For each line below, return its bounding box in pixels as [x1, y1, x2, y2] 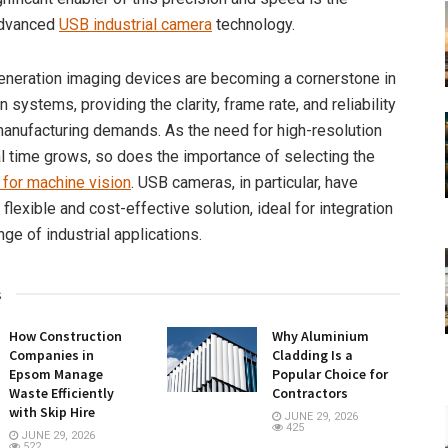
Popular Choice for [271, 365, 388, 384]
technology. [212, 15, 295, 35]
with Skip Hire [9, 403, 95, 422]
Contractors [271, 384, 348, 403]
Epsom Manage [9, 365, 103, 384]
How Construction [9, 327, 122, 346]
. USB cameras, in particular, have [131, 173, 358, 193]
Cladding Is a [271, 346, 353, 365]
